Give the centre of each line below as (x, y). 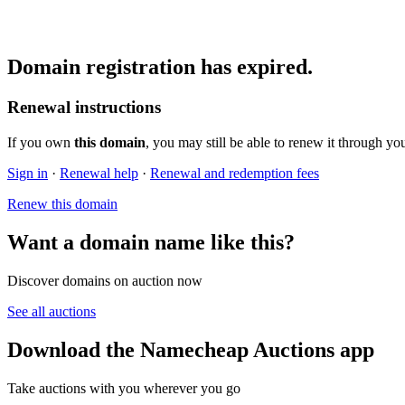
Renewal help (99, 174)
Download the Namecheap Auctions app (191, 349)
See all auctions (52, 311)
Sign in (28, 174)
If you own (41, 143)
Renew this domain (62, 204)
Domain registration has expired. (160, 67)
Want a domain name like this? (151, 242)
